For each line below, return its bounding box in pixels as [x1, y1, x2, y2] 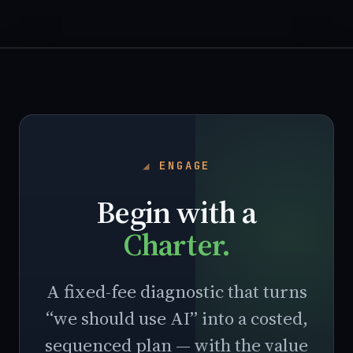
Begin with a [97, 191, 256, 234]
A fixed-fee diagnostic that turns [46, 279, 307, 305]
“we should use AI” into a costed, [45, 306, 308, 332]
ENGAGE [159, 158, 211, 173]
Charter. [123, 223, 230, 266]
